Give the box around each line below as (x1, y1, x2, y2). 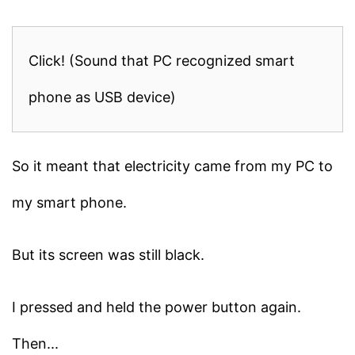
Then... (12, 334, 59, 352)
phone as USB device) (29, 88, 176, 105)
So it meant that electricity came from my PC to (12, 157, 333, 174)
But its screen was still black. (12, 246, 204, 263)
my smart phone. (12, 193, 127, 211)
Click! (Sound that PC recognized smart (29, 52, 295, 69)
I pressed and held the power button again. (12, 298, 301, 315)
